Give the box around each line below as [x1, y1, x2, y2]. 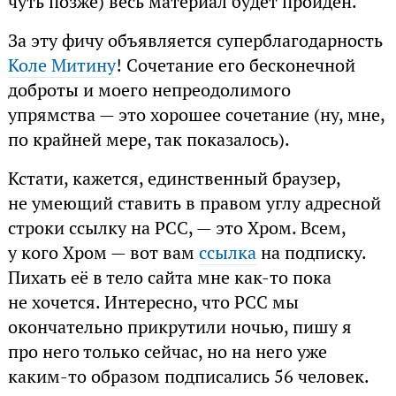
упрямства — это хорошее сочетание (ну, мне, [7, 103, 385, 127]
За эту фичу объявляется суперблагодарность [7, 29, 383, 53]
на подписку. [255, 241, 366, 265]
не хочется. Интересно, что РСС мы [7, 291, 299, 315]
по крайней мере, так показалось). [7, 128, 290, 152]
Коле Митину [7, 54, 116, 78]
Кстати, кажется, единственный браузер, [7, 167, 340, 191]
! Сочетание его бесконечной [115, 54, 355, 78]
